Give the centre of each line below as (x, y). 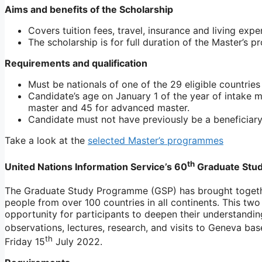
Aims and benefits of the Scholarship (89, 10)
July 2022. (77, 241)
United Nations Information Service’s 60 (96, 167)
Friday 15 (25, 241)
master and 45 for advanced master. (109, 108)
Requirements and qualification (76, 63)
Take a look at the (46, 141)
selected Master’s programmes (156, 141)
